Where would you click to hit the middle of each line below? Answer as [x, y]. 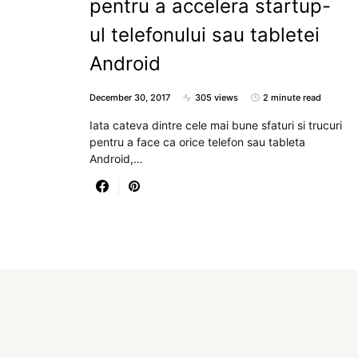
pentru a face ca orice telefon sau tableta [197, 142]
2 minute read [292, 97]
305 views [217, 97]
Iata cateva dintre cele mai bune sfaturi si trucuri [216, 125]
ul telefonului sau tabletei [205, 35]
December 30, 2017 [130, 97]
